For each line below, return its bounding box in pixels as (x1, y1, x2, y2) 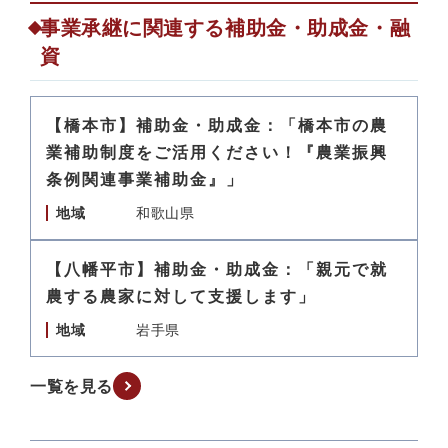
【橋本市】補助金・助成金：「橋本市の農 (46, 117, 388, 134)
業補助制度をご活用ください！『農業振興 (46, 144, 388, 161)
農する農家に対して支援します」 (46, 288, 316, 305)
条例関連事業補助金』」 (46, 171, 244, 188)
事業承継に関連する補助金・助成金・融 (40, 17, 411, 39)
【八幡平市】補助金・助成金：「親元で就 (46, 261, 388, 278)
